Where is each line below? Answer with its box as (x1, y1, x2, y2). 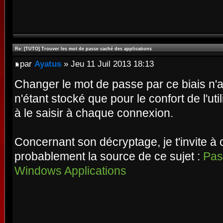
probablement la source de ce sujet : (14, 149, 203, 163)
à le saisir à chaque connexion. (14, 106, 173, 119)
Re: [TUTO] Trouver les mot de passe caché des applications (15, 46, 152, 51)
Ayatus (34, 58, 61, 69)
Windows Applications (14, 164, 126, 177)
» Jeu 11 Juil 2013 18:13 (61, 58, 154, 69)
